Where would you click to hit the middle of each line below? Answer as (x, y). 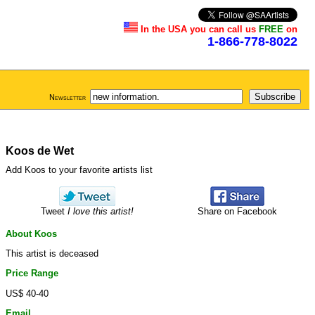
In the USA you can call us (200, 29)
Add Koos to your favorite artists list (79, 170)
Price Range (32, 274)
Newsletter (67, 97)
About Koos (31, 233)
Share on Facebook (237, 212)
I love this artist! (100, 212)
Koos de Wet (40, 151)
